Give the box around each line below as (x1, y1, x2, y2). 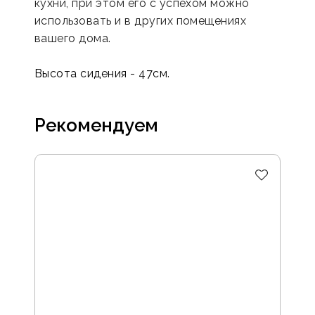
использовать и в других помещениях (34, 14, 247, 28)
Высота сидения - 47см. (34, 67, 170, 81)
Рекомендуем (34, 115, 159, 136)
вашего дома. (34, 32, 111, 46)
